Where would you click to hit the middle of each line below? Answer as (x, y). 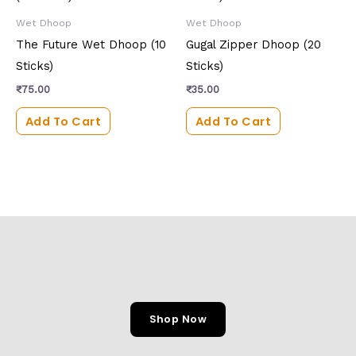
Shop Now (178, 319)
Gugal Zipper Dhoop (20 (253, 45)
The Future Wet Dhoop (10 (91, 45)
